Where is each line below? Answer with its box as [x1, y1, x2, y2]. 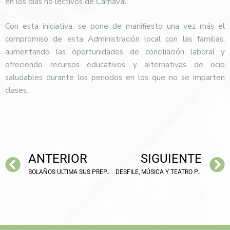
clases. [5, 85, 28, 95]
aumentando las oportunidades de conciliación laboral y [5, 46, 225, 57]
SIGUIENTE [141, 151, 202, 166]
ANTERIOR [28, 151, 87, 166]
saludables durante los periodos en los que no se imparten [5, 72, 225, 83]
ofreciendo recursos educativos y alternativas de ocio [5, 59, 225, 70]
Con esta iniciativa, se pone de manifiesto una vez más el [5, 21, 225, 31]
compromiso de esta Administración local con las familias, [5, 33, 225, 44]
